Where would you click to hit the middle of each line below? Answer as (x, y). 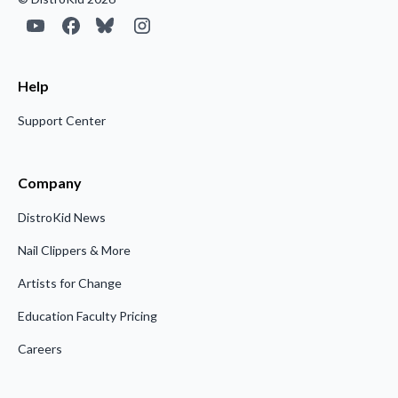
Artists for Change (70, 283)
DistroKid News (62, 218)
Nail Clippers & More (74, 251)
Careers (40, 349)
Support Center (62, 121)
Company (50, 183)
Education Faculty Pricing (88, 316)
